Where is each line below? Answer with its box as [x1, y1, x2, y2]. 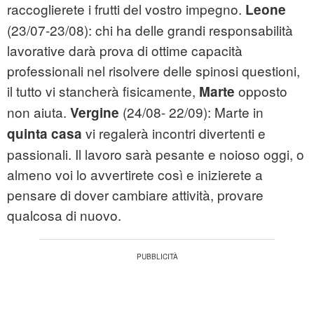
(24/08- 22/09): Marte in [123, 102, 264, 122]
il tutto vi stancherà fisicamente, [7, 81, 199, 101]
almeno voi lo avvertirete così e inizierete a [7, 165, 263, 184]
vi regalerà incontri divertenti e [82, 123, 266, 143]
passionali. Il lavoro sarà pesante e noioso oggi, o [7, 144, 304, 164]
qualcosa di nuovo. [7, 205, 121, 225]
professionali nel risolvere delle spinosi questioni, [7, 61, 300, 81]
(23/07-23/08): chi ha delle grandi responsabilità [7, 20, 293, 40]
